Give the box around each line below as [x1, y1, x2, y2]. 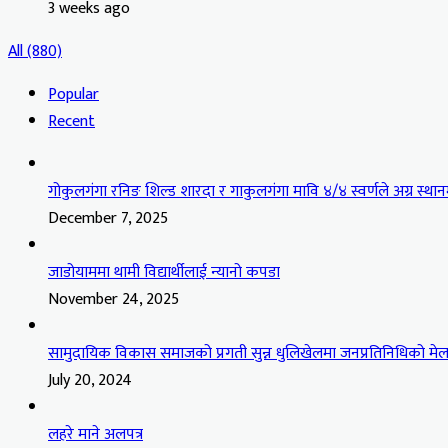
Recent [48, 107, 95, 135]
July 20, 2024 [48, 366, 132, 394]
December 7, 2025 [48, 204, 168, 232]
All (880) [8, 37, 62, 65]
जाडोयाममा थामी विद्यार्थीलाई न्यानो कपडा [48, 258, 280, 286]
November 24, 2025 [48, 285, 179, 313]
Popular [48, 80, 99, 108]
